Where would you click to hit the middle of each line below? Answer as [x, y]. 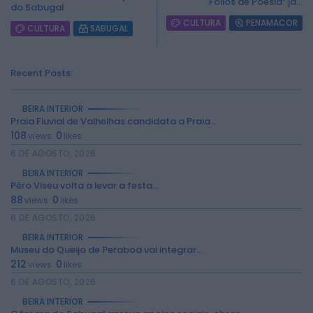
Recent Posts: [42, 73]
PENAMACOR [272, 23]
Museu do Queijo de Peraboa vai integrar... [107, 250]
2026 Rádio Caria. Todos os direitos [156, 168]
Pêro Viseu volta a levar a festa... [85, 185]
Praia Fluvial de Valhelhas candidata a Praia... [114, 121]
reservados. [156, 182]
